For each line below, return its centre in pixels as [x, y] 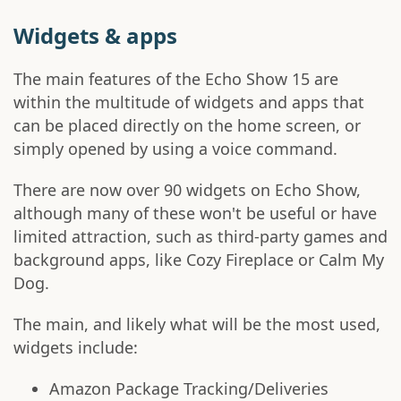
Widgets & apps [95, 35]
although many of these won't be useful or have [195, 213]
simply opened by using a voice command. [175, 148]
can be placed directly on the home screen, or [187, 125]
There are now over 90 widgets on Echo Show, [187, 189]
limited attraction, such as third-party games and [200, 236]
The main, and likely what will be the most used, [197, 324]
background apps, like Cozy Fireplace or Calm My [199, 259]
